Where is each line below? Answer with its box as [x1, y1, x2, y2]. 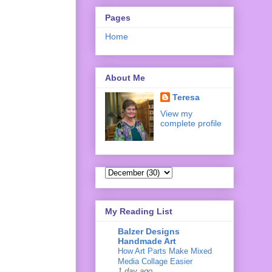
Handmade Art [118, 236, 176, 246]
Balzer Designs [118, 226, 180, 236]
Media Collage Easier [118, 256, 192, 266]
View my [160, 109, 192, 119]
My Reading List [105, 206, 172, 216]
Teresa [172, 92, 200, 103]
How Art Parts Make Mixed [118, 246, 212, 256]
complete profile [160, 118, 222, 129]
